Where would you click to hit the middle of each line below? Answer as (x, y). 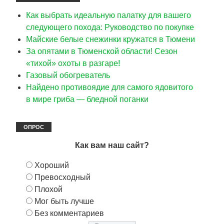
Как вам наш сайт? (112, 145)
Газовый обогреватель (68, 75)
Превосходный (62, 177)
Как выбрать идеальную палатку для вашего (108, 15)
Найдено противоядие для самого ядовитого (109, 87)
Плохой (48, 189)
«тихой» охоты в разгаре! (73, 63)
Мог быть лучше (64, 201)
